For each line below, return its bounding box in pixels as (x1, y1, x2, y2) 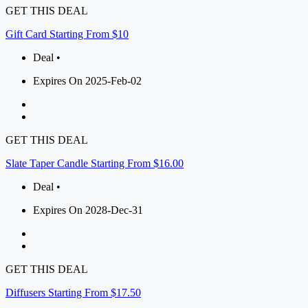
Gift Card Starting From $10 (5, 28, 129, 41)
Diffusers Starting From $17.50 (5, 287, 141, 299)
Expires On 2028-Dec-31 (33, 204, 143, 217)
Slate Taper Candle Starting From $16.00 (5, 157, 184, 170)
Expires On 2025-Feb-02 (33, 75, 142, 87)
